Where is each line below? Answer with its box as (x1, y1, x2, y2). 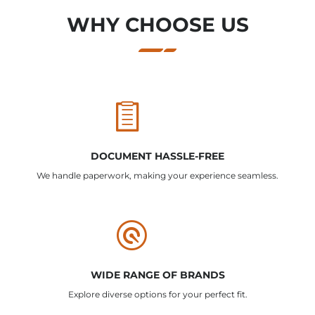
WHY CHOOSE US (66, 13, 249, 37)
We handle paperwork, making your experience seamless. (37, 170, 278, 181)
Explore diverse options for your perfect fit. (67, 289, 247, 300)
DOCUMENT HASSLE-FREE (91, 150, 224, 163)
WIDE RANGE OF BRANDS (90, 269, 225, 282)
